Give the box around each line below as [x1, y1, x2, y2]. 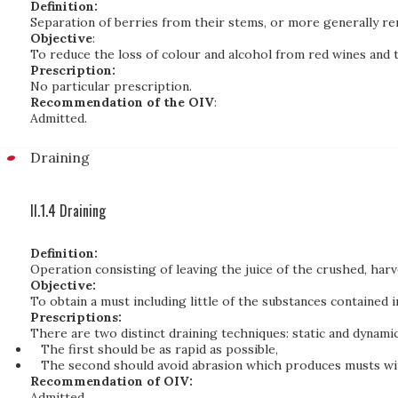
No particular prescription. [30, 78, 192, 94]
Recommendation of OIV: [30, 373, 193, 389]
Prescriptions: [30, 309, 122, 325]
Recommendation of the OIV [30, 94, 214, 110]
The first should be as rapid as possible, [40, 341, 278, 357]
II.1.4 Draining [30, 200, 106, 221]
